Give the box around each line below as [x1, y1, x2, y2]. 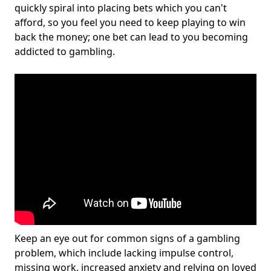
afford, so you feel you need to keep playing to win [15, 16, 246, 29]
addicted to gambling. [15, 45, 115, 58]
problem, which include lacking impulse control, [15, 246, 233, 260]
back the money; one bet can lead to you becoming [15, 30, 248, 44]
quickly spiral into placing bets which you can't [15, 1, 227, 15]
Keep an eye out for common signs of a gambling [15, 232, 240, 245]
